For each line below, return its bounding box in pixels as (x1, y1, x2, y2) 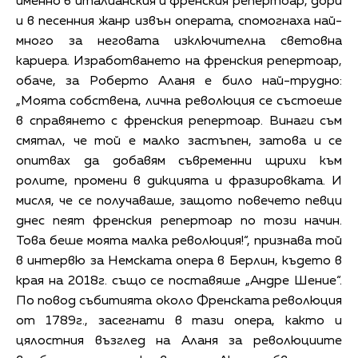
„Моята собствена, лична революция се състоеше (16, 94, 342, 108)
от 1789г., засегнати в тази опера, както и (16, 314, 342, 328)
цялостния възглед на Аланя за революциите (16, 334, 342, 348)
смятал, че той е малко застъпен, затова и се (16, 134, 342, 148)
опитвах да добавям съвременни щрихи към (16, 154, 342, 168)
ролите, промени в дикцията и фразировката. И (16, 174, 342, 188)
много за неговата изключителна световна (16, 34, 342, 48)
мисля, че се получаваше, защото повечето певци (16, 194, 342, 208)
